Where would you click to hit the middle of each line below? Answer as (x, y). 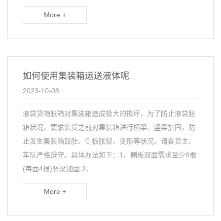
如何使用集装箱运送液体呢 (76, 76)
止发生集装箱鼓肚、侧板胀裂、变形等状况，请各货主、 (109, 141)
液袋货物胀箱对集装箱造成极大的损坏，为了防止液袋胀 (109, 113)
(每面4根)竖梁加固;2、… (61, 169)
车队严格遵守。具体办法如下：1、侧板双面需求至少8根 (110, 155)
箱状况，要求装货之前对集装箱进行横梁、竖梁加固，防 (109, 127)
